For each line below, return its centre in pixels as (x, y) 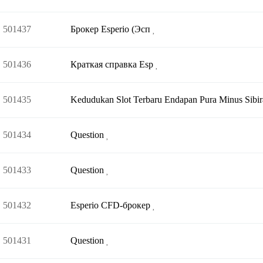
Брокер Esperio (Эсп (112, 29)
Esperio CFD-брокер (112, 205)
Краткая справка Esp (113, 64)
